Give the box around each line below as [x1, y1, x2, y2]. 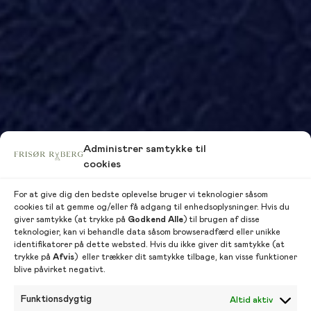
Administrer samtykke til [83, 143, 206, 154]
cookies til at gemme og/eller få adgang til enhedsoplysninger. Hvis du [14, 202, 289, 211]
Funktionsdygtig [21, 294, 92, 304]
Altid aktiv [230, 295, 273, 304]
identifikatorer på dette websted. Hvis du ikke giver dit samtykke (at [14, 239, 285, 249]
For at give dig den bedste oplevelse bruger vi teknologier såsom [14, 190, 268, 199]
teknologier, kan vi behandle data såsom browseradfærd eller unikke [14, 227, 280, 236]
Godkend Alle [128, 215, 183, 224]
